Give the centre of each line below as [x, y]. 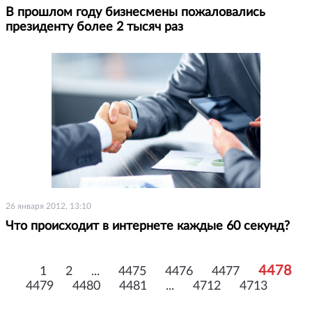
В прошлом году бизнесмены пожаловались [135, 12]
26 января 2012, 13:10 [48, 206]
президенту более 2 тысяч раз [94, 27]
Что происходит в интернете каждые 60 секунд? [148, 226]
